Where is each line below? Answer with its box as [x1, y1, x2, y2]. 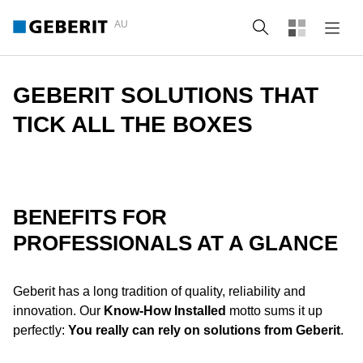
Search [279, 20, 320, 34]
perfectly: [13, 323, 68, 337]
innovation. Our [13, 304, 104, 318]
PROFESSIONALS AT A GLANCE [13, 231, 338, 255]
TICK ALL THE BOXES [13, 112, 253, 137]
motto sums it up [226, 304, 322, 318]
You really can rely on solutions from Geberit [68, 323, 340, 337]
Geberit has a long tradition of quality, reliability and [13, 284, 305, 298]
